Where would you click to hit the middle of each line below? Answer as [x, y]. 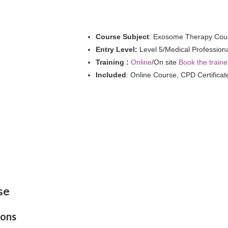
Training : [113, 62]
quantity [97, 8]
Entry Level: [116, 49]
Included [111, 75]
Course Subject [122, 37]
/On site [165, 62]
